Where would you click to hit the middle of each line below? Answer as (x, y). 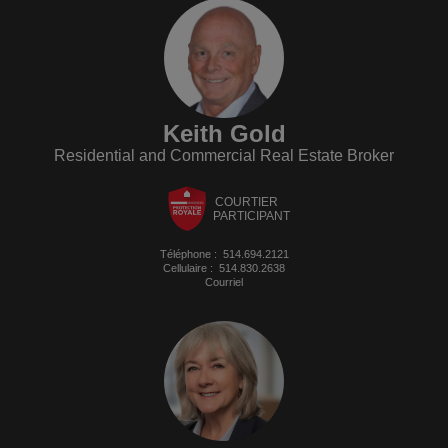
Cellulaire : (191, 268)
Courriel (224, 282)
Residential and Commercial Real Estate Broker (224, 155)
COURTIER (247, 201)
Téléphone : (191, 254)
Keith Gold (224, 133)
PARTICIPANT (251, 215)
